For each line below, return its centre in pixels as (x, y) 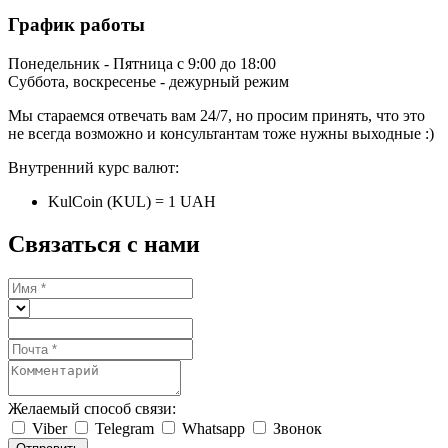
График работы (76, 25)
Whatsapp (215, 428)
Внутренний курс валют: (93, 167)
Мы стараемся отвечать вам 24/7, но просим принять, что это (216, 115)
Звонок (297, 428)
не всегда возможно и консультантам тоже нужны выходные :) (221, 133)
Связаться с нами (104, 243)
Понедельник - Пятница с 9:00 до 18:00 (142, 63)
